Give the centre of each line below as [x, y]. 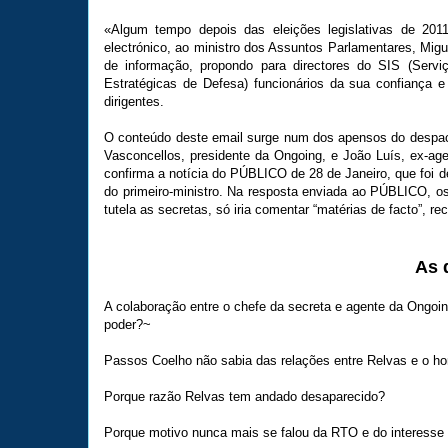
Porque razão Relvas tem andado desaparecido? [244, 396]
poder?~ [127, 324]
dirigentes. [134, 101]
